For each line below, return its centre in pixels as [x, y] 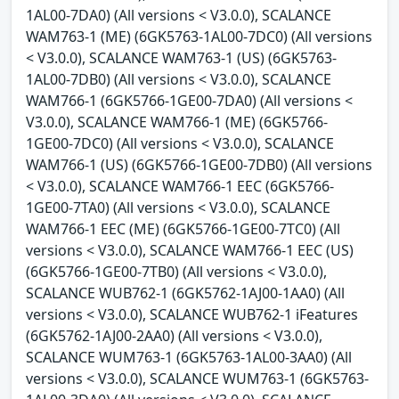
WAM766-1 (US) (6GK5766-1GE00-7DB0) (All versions [199, 165]
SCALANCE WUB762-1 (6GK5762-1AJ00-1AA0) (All [185, 293]
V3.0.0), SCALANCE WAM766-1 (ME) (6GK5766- [177, 122]
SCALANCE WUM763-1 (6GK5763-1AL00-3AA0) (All [189, 358]
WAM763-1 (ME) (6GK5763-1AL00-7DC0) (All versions [199, 37]
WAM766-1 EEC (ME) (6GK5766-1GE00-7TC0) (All [183, 229]
